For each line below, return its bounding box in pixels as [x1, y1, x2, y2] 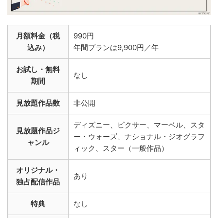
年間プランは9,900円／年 [73, 42, 159, 52]
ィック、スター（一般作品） [73, 143, 168, 153]
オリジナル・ [16, 165, 60, 175]
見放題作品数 [16, 98, 60, 108]
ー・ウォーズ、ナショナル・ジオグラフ [73, 131, 205, 141]
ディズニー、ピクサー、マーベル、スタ [73, 120, 205, 129]
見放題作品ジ [16, 126, 60, 135]
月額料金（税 [16, 31, 60, 40]
